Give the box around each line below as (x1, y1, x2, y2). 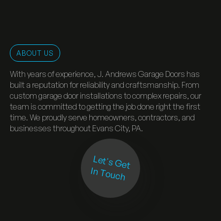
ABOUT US (16, 48, 54, 57)
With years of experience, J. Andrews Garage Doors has (10, 69, 200, 79)
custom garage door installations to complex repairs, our (10, 90, 201, 101)
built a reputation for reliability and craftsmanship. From (10, 79, 199, 90)
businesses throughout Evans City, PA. (10, 123, 143, 133)
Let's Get (92, 152, 131, 171)
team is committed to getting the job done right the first (10, 101, 200, 111)
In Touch (90, 165, 127, 183)
